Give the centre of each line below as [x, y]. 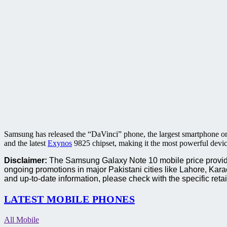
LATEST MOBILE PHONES [69, 199]
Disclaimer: [26, 160]
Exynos [60, 143]
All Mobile [22, 219]
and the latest [26, 143]
